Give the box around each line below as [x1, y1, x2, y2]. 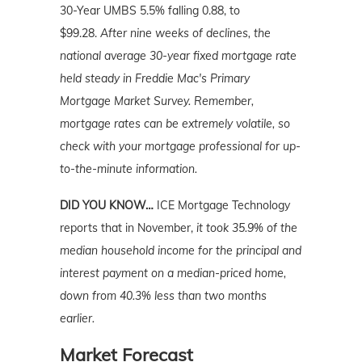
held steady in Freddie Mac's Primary [60, 70, 250, 86]
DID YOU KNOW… [60, 197, 154, 213]
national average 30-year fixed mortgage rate [60, 48, 297, 63]
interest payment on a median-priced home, [60, 265, 286, 280]
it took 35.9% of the [196, 220, 297, 235]
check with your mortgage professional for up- [60, 138, 301, 154]
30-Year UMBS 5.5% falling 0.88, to [60, 2, 240, 18]
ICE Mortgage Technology [154, 197, 290, 213]
